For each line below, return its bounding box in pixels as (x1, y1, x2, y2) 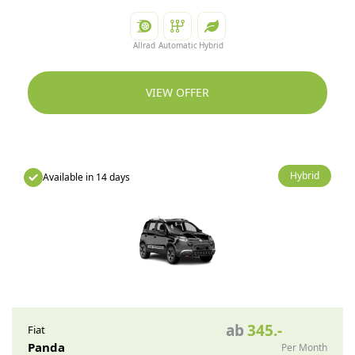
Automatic (158, 40, 197, 51)
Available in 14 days (43, 170, 130, 184)
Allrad (132, 40, 155, 51)
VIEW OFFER (146, 85, 209, 100)
